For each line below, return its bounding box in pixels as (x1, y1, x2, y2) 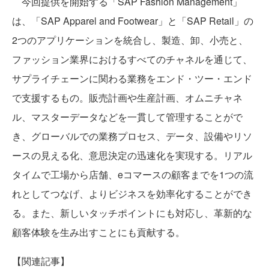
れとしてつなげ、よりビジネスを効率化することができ (12, 186, 252, 201)
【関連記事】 (12, 253, 70, 268)
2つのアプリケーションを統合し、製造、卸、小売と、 (12, 32, 248, 47)
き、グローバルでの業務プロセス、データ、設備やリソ (12, 128, 252, 143)
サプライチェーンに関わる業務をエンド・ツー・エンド (12, 71, 252, 85)
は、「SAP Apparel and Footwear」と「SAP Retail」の (12, 13, 253, 28)
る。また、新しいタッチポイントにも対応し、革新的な (12, 205, 252, 220)
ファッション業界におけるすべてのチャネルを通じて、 (12, 52, 252, 66)
